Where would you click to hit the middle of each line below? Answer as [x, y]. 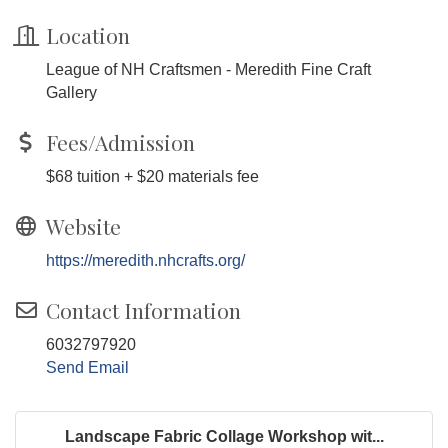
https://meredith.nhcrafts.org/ [145, 261]
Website [83, 226]
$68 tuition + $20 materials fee [152, 177]
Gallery [71, 93]
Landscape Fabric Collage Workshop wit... [224, 437]
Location [88, 35]
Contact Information [143, 310]
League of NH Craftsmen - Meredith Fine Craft [208, 70]
